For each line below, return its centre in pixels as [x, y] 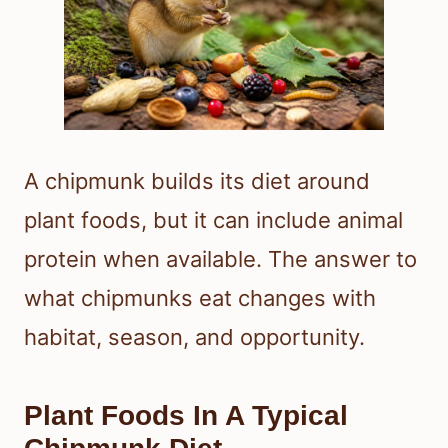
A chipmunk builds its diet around [197, 180]
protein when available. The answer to [220, 258]
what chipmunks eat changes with [200, 297]
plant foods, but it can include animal [213, 219]
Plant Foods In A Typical [186, 415]
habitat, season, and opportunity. [194, 336]
